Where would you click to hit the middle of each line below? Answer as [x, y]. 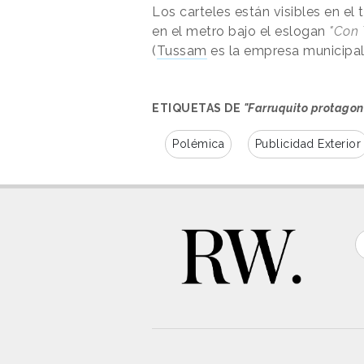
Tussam [182, 50]
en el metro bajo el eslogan [240, 31]
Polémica [198, 143]
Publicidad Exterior [308, 143]
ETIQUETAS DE [198, 108]
